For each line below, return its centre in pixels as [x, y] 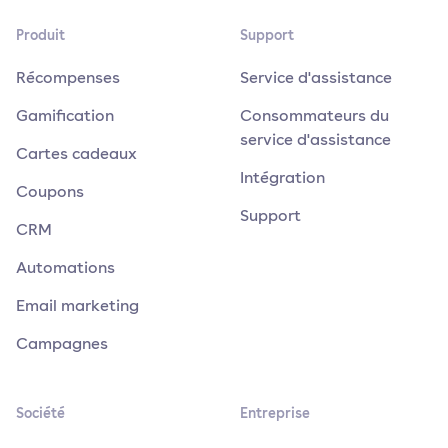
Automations [65, 266]
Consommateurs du [314, 114]
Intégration [282, 176]
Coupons [50, 190]
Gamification [65, 114]
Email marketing [77, 304]
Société [40, 412]
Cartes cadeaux [76, 152]
